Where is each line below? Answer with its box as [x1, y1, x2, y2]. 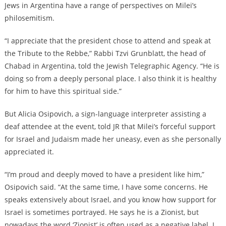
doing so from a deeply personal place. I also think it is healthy [4, 73, 216, 83]
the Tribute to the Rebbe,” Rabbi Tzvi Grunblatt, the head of [4, 48, 206, 58]
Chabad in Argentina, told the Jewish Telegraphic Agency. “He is [4, 61, 219, 71]
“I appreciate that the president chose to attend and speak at [4, 35, 211, 45]
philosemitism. [4, 13, 54, 23]
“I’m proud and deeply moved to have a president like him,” [4, 169, 204, 179]
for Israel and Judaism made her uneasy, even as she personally [4, 134, 221, 144]
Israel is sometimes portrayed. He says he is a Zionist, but [4, 207, 199, 217]
